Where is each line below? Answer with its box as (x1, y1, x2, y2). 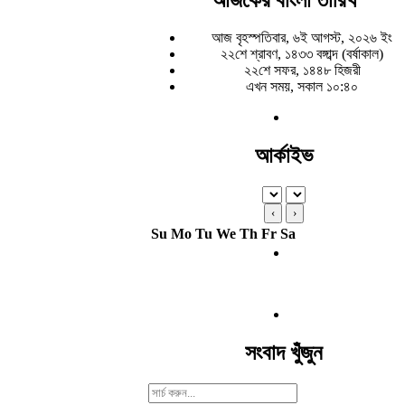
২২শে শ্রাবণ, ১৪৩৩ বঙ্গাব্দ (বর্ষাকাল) (221, 46, 383, 62)
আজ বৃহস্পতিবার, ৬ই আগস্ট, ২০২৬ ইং (212, 30, 392, 46)
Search (147, 382, 186, 399)
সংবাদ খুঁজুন (245, 341, 323, 365)
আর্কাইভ (254, 144, 314, 168)
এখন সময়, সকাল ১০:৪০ (246, 79, 358, 95)
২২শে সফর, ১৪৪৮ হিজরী (243, 62, 361, 79)
